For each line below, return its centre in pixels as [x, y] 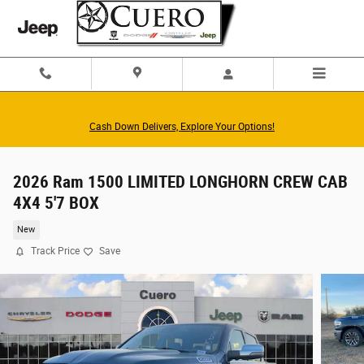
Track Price [55, 251]
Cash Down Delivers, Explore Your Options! [182, 127]
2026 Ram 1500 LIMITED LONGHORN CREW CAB [180, 182]
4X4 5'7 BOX [56, 203]
